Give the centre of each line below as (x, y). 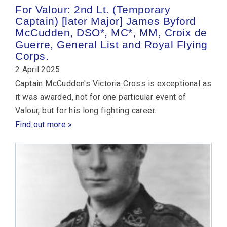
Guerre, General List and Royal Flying (111, 44)
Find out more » (44, 124)
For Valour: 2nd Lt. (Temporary (93, 9)
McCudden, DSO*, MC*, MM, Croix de (111, 32)
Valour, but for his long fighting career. (86, 110)
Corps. (32, 56)
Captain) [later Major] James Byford (106, 21)
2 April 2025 (38, 69)
